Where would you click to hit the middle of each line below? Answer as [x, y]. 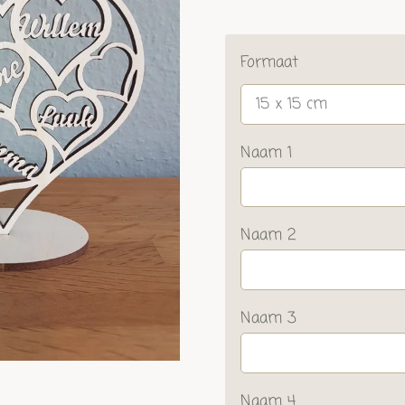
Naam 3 [268, 318]
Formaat [269, 62]
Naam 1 [266, 153]
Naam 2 [268, 236]
